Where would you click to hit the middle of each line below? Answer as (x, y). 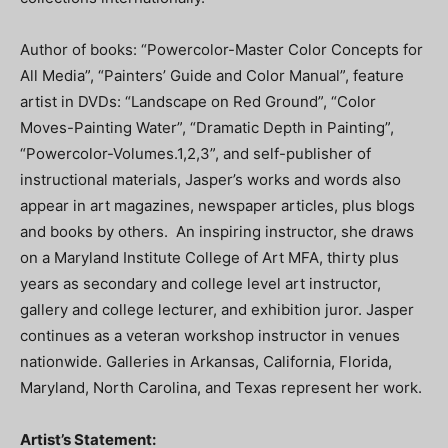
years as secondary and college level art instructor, (200, 284)
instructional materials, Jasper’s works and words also (210, 180)
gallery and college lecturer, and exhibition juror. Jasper (217, 310)
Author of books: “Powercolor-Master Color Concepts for (221, 50)
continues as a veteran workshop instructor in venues (210, 336)
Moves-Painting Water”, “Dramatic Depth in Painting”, (207, 128)
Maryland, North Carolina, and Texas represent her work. (221, 388)
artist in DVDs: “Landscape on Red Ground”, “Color (198, 102)
